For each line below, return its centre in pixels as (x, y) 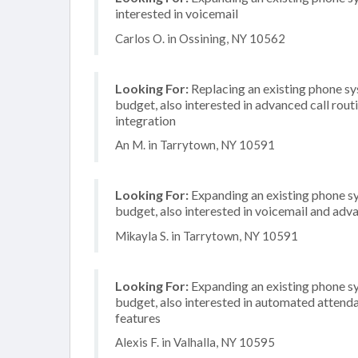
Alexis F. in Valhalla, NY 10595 (195, 342)
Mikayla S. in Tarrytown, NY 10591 (207, 235)
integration (145, 120)
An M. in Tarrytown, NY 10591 (195, 145)
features (138, 317)
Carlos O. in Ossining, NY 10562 (200, 38)
